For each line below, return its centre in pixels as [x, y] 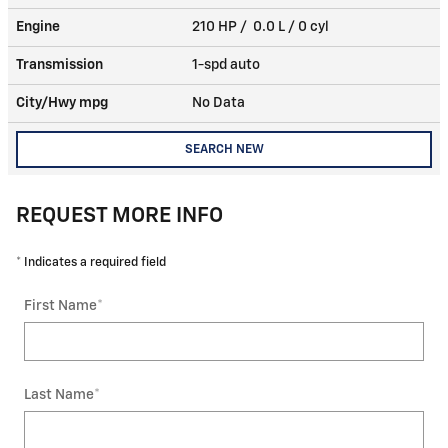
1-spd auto [227, 65]
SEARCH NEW [224, 149]
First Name [60, 306]
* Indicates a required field [91, 263]
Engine [38, 27]
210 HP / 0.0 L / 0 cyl [262, 27]
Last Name [59, 395]
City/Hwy [47, 103]
